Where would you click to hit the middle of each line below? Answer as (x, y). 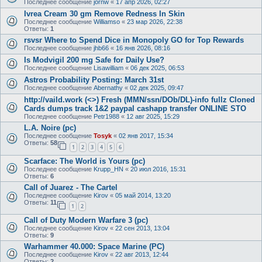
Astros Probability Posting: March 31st (94, 80)
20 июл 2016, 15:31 (158, 169)
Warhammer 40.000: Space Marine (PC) (94, 247)
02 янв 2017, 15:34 (146, 136)
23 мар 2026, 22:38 (155, 22)
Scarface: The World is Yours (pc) (85, 161)
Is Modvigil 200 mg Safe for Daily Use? (94, 60)
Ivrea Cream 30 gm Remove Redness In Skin (104, 14)
